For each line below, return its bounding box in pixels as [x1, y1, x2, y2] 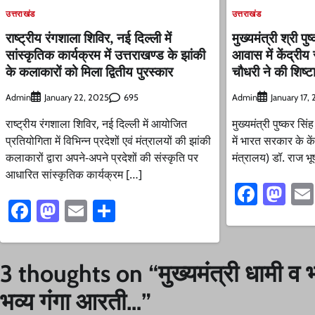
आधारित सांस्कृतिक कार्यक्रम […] [6, 167, 142, 183]
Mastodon [59, 197, 155, 225]
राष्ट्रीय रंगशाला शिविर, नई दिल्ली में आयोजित [6, 116, 187, 132]
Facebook [31, 197, 122, 225]
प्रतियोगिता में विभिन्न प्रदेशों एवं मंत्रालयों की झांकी [6, 133, 211, 149]
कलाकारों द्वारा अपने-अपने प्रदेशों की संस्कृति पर [6, 150, 198, 166]
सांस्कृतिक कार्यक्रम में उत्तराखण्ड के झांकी [6, 45, 205, 63]
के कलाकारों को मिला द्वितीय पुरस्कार [6, 62, 173, 80]
